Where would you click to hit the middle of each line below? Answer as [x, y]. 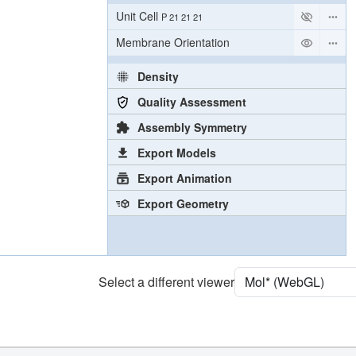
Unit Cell [137, 16]
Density [158, 76]
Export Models [176, 152]
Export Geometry [183, 203]
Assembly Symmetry [192, 127]
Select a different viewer [166, 281]
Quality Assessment [192, 101]
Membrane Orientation [173, 43]
